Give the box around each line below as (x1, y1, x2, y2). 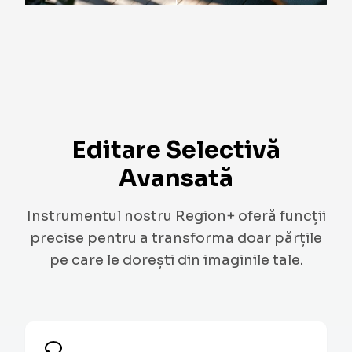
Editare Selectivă (71, 135, 280, 165)
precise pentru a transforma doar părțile (30, 229, 322, 247)
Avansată (119, 163, 233, 193)
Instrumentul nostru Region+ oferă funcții (26, 207, 326, 225)
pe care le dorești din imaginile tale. (49, 251, 303, 269)
